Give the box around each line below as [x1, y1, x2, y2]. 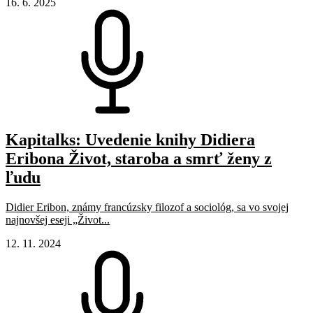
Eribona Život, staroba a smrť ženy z [6, 150, 272, 168]
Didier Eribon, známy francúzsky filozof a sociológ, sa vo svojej [6, 201, 289, 213]
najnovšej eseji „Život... [6, 213, 110, 226]
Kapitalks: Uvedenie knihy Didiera [6, 131, 255, 150]
